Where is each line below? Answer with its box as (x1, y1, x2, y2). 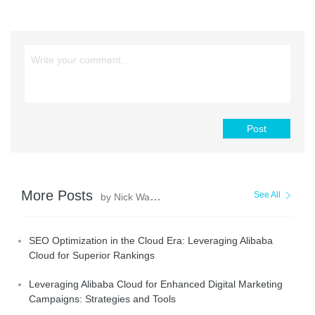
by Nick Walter (101, 191, 150, 202)
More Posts (21, 187, 97, 203)
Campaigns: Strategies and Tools (29, 292, 176, 304)
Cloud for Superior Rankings (29, 249, 155, 261)
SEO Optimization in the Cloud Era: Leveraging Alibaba (29, 234, 273, 246)
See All (254, 189, 281, 200)
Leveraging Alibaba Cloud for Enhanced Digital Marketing (29, 278, 283, 290)
